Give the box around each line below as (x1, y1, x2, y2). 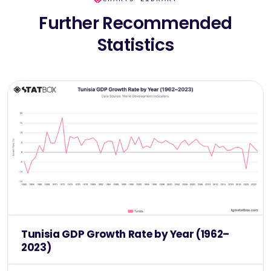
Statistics (97, 33, 174, 57)
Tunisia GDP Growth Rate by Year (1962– (21, 226, 230, 241)
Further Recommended (39, 11, 232, 35)
